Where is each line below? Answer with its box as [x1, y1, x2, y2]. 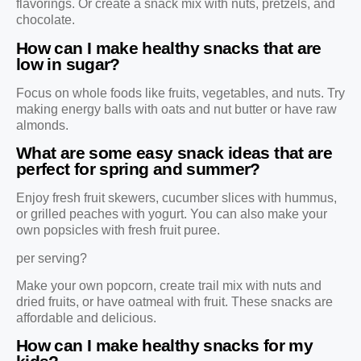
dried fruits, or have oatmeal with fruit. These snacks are [16, 294, 333, 309]
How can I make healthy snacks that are [16, 38, 322, 57]
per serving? [16, 251, 87, 265]
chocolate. [16, 13, 75, 27]
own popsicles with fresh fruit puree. [16, 223, 220, 238]
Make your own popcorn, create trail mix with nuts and [16, 278, 322, 293]
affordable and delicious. [16, 310, 156, 325]
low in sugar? [16, 54, 120, 73]
